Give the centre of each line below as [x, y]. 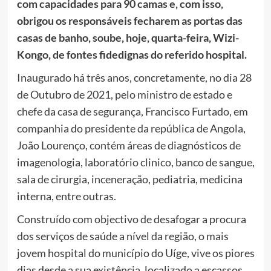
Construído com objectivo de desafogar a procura [131, 219]
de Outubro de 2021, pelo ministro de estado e [124, 94]
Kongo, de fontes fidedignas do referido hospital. [132, 54]
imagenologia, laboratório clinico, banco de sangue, [135, 162]
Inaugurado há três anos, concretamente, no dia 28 [134, 77]
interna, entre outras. [66, 196]
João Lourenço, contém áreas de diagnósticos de [129, 145]
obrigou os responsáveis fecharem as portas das [129, 20]
